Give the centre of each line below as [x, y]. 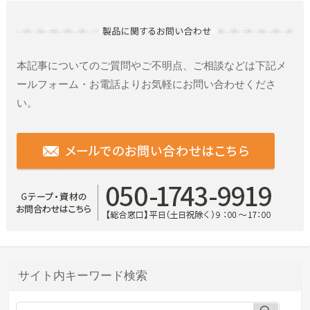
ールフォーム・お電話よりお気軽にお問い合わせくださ [146, 84]
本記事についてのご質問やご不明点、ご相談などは [136, 66]
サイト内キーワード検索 [83, 276]
